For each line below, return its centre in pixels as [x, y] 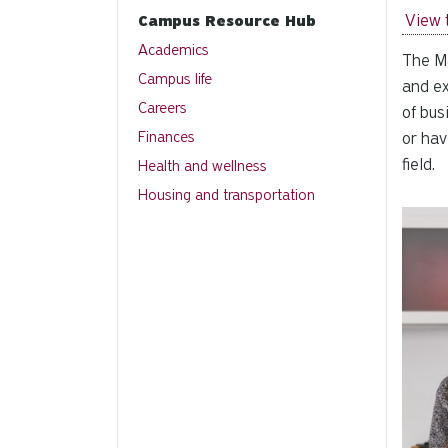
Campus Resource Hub [227, 21]
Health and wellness [202, 166]
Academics [173, 50]
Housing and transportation [226, 195]
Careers [162, 108]
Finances [166, 137]
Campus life [175, 79]
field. [418, 164]
